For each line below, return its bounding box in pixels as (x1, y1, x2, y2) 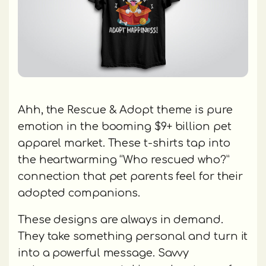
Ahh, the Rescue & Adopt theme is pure (18, 103, 233, 116)
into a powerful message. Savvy (18, 246, 189, 259)
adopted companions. (18, 186, 141, 199)
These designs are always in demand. (18, 213, 223, 226)
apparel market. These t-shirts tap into (18, 137, 230, 149)
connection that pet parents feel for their (18, 170, 243, 182)
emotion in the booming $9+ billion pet (18, 120, 232, 132)
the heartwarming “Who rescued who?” (18, 153, 230, 166)
